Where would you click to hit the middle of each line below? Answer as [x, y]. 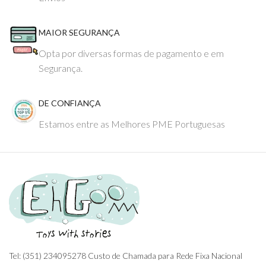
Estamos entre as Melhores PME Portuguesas [132, 124]
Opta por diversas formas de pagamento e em [131, 53]
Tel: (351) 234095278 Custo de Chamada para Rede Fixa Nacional [126, 256]
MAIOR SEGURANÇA [79, 32]
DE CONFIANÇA [70, 103]
